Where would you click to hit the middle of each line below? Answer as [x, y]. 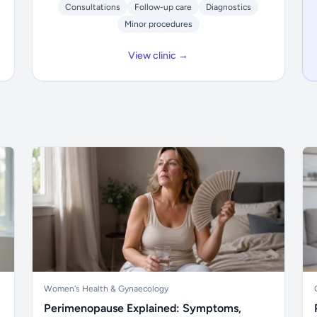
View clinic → [158, 56]
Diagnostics [229, 7]
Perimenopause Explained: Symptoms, [143, 308]
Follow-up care [163, 7]
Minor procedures [158, 24]
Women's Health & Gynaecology [106, 289]
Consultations [93, 7]
